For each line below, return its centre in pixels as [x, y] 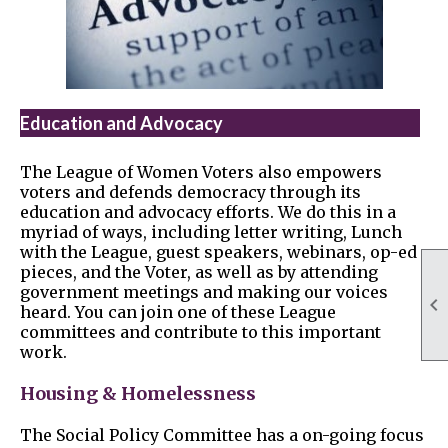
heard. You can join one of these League [178, 312]
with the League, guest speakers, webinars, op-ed [218, 252]
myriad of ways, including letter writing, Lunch [211, 232]
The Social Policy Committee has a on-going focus [222, 435]
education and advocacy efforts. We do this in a [208, 212]
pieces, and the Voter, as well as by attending [199, 272]
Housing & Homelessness [138, 394]
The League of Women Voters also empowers [201, 172]
